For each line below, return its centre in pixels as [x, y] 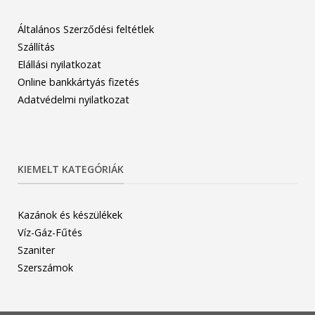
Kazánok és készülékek [70, 214]
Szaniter [36, 250]
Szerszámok [45, 267]
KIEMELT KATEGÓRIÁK [71, 169]
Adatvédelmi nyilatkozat [73, 100]
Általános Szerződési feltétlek [86, 30]
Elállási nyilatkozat [59, 65]
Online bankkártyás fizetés [78, 82]
